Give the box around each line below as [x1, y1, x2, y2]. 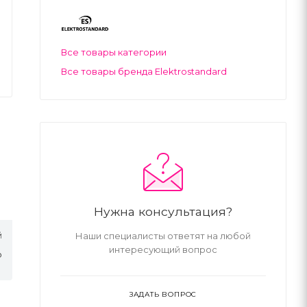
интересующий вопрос [109, 243, 217, 255]
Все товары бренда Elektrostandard [61, 65, 227, 77]
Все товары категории [61, 46, 167, 58]
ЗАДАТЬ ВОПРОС [129, 289, 197, 299]
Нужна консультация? [94, 204, 232, 219]
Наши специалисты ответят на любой [75, 230, 251, 241]
